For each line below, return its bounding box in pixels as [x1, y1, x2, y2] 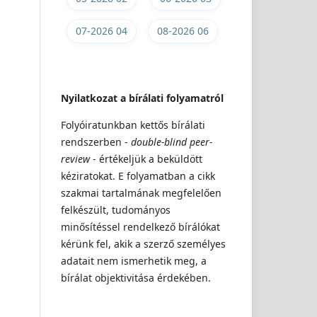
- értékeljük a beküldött [90, 151, 202, 166]
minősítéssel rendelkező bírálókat [61, 219, 220, 234]
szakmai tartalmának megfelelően [61, 185, 221, 200]
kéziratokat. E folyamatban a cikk [61, 168, 215, 183]
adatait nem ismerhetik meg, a [61, 253, 207, 267]
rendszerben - [61, 134, 131, 149]
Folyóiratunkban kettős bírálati [61, 117, 205, 132]
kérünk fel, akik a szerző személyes [61, 236, 226, 250]
